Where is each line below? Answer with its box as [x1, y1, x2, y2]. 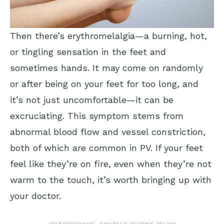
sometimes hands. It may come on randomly [10, 62, 203, 73]
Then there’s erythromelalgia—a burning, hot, [10, 30, 207, 41]
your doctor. [10, 190, 61, 201]
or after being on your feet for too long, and [10, 78, 198, 89]
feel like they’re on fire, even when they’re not [10, 158, 211, 169]
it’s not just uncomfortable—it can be [10, 94, 173, 105]
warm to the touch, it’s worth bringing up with [10, 174, 211, 185]
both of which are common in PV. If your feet [10, 142, 203, 153]
